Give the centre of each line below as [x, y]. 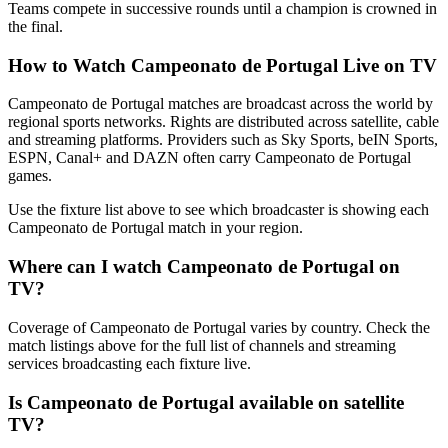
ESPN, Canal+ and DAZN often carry [131, 158]
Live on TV [387, 65]
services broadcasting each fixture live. [129, 363]
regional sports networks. [87, 122]
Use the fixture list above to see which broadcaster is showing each [218, 210]
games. [30, 176]
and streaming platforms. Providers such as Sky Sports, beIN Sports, [223, 140]
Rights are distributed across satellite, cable [302, 122]
